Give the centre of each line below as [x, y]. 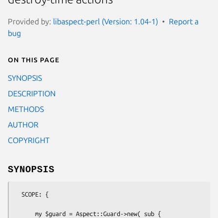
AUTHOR [23, 124]
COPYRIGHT [29, 140]
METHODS [26, 109]
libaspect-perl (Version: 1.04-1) [106, 21]
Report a [184, 21]
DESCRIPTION [32, 93]
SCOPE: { [18, 194]
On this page [34, 59]
